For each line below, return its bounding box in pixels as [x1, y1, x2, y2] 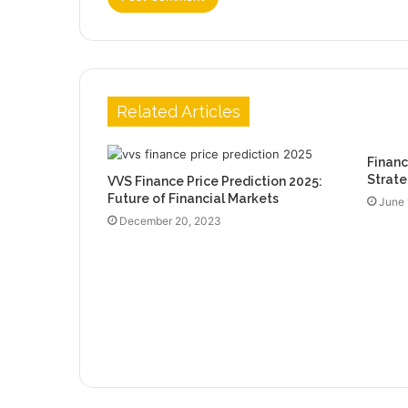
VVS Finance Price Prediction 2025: [107, 173, 322, 189]
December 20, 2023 [119, 213, 221, 228]
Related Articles [117, 101, 240, 121]
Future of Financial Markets [107, 190, 279, 206]
